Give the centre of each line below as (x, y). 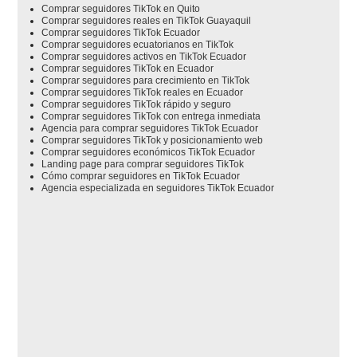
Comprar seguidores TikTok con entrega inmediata (151, 116)
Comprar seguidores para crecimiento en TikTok (146, 80)
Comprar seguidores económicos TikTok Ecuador (149, 152)
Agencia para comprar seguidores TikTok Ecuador (150, 128)
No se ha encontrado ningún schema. (126, 226)
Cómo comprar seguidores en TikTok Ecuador (141, 176)
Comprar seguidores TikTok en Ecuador (128, 68)
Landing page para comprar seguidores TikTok (143, 164)
